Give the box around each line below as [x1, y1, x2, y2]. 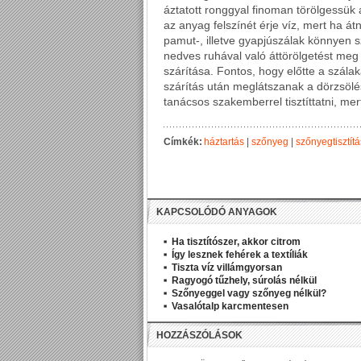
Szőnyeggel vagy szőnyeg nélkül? [172, 288, 326, 299]
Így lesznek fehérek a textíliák [172, 249, 308, 260]
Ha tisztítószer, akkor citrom [172, 236, 301, 247]
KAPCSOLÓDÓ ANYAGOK [156, 206, 277, 218]
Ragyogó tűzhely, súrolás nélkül [172, 275, 317, 286]
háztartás [204, 136, 244, 147]
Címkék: [164, 136, 205, 147]
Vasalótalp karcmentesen [172, 301, 288, 312]
